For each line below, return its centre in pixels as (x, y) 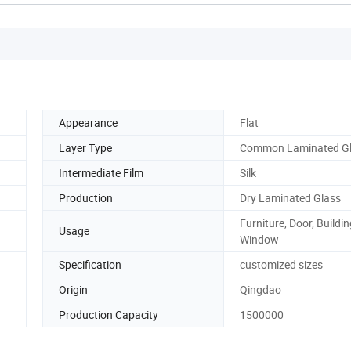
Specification (90, 264)
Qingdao (261, 289)
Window (259, 239)
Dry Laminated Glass (290, 197)
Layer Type (85, 147)
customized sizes (281, 264)
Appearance (88, 122)
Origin (73, 289)
